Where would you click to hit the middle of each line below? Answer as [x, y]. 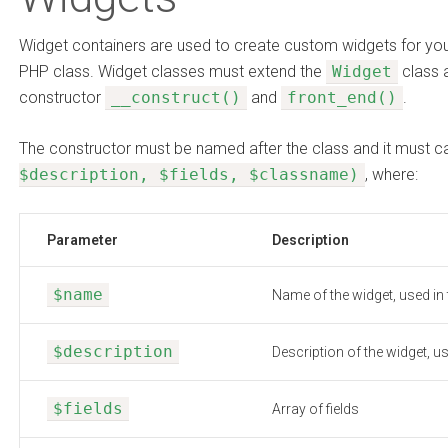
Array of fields [315, 409]
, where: [391, 174]
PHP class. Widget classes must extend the [172, 71]
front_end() [342, 97]
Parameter [82, 240]
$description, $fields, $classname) [189, 174]
